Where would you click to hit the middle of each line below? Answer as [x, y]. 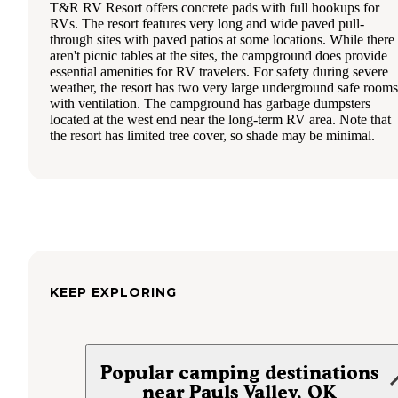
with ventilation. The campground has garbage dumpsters [210, 104]
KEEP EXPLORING [113, 293]
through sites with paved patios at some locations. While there [222, 40]
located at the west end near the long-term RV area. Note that [220, 120]
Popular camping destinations [240, 373]
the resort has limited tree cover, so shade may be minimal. [212, 136]
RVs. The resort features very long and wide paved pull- [207, 24]
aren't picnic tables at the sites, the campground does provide [219, 56]
